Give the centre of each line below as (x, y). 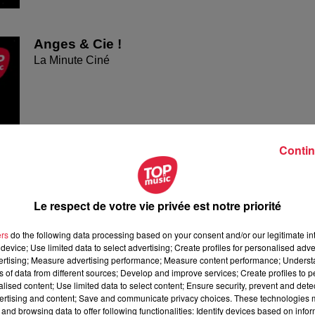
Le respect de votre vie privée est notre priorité (157, 206)
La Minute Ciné (72, 60)
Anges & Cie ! (78, 44)
